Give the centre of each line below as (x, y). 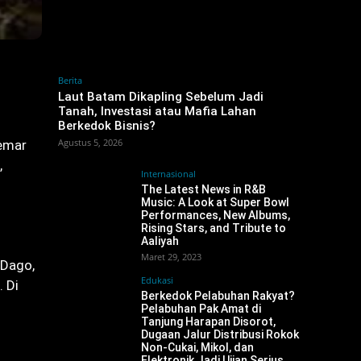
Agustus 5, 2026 (90, 142)
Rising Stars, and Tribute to (214, 228)
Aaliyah (160, 241)
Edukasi (157, 280)
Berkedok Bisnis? (107, 126)
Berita (70, 80)
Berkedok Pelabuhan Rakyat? (218, 296)
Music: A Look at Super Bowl (215, 202)
